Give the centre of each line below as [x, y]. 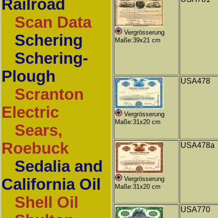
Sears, [38, 130]
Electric [30, 112]
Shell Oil [46, 202]
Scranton [49, 94]
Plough [28, 76]
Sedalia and [59, 166]
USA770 [195, 209]
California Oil [51, 184]
